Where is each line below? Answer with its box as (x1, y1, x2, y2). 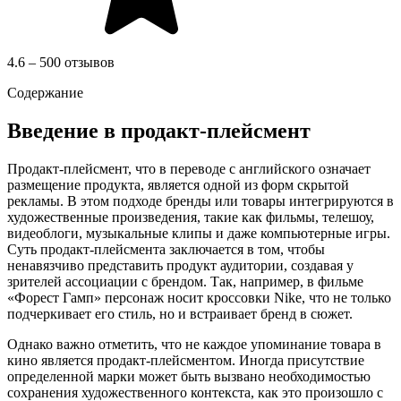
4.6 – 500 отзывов (7, 55, 115, 70)
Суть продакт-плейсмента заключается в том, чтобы (7, 241, 325, 257)
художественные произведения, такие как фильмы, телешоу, (7, 209, 374, 225)
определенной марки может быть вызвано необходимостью (7, 368, 371, 384)
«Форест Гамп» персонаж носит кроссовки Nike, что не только (7, 289, 391, 305)
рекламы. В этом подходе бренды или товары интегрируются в (7, 192, 394, 209)
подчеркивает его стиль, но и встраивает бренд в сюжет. (7, 305, 353, 321)
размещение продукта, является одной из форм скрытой (7, 176, 349, 192)
